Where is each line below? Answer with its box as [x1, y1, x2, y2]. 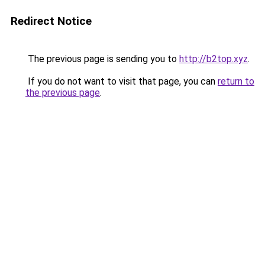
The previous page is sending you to [25, 53, 179, 64]
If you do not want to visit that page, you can [25, 76, 218, 87]
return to [218, 76, 254, 87]
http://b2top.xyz [179, 53, 248, 64]
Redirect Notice [11, 14, 92, 28]
